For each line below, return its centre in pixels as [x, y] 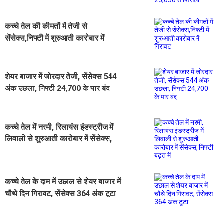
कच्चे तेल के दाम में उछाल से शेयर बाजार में [63, 181]
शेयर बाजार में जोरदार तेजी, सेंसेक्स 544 [61, 76]
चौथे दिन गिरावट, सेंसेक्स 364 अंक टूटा [60, 193]
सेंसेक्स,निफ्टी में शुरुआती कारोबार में [55, 38]
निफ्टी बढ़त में [23, 150]
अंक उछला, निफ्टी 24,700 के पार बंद [57, 88]
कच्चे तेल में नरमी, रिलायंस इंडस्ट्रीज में [59, 127]
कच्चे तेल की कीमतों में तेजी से [46, 26]
